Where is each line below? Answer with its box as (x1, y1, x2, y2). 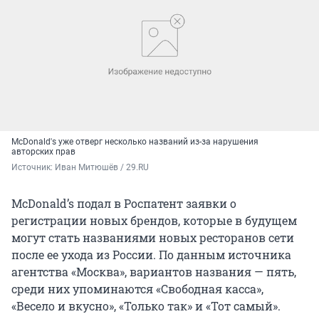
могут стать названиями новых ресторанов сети (11, 229, 294, 245)
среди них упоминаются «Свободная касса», (11, 281, 263, 296)
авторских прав (11, 146, 75, 157)
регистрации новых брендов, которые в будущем (11, 212, 297, 228)
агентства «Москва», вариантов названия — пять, (11, 263, 296, 279)
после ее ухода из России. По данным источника (11, 246, 291, 262)
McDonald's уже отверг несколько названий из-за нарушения (11, 136, 258, 147)
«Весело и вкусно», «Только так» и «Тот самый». (11, 298, 281, 313)
